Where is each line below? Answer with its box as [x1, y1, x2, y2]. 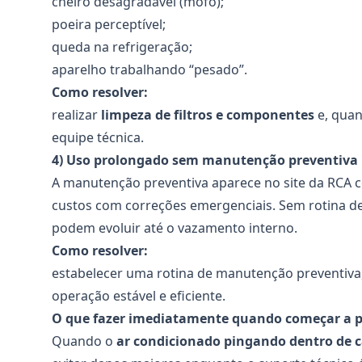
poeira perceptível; [52, 15, 166, 33]
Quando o [52, 332, 116, 350]
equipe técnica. [52, 128, 144, 146]
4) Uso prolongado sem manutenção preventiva [52, 151, 358, 169]
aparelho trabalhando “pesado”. [52, 61, 247, 78]
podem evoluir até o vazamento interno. [52, 219, 297, 237]
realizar [52, 106, 101, 124]
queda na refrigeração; [52, 38, 192, 56]
